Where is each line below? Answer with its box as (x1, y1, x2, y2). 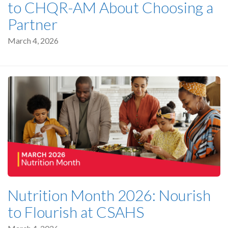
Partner (8, 15, 58, 33)
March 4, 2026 (8, 36, 59, 45)
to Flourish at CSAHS (8, 202, 144, 221)
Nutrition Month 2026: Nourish (8, 185, 211, 204)
